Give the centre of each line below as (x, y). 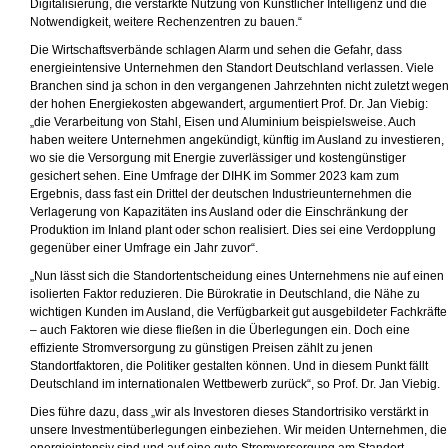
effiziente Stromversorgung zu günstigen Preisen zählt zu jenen (201, 348)
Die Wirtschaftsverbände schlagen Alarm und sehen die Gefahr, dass (216, 50)
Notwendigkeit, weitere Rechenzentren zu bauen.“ (166, 22)
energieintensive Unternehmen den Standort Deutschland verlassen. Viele (232, 68)
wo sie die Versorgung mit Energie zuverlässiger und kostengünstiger (218, 158)
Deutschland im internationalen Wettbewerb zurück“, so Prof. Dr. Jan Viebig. (235, 384)
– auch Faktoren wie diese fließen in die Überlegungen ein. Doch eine (220, 330)
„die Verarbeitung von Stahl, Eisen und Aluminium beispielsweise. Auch (223, 122)
